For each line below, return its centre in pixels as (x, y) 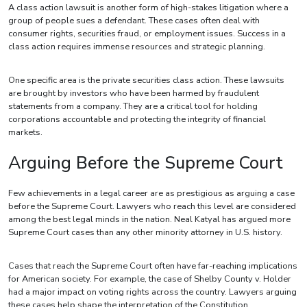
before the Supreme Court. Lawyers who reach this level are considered (152, 207)
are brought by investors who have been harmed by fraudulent (134, 94)
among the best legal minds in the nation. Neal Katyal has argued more (149, 220)
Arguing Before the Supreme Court (146, 163)
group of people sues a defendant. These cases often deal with (134, 21)
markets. (25, 133)
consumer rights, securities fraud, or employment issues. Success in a (147, 34)
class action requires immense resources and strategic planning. (137, 47)
